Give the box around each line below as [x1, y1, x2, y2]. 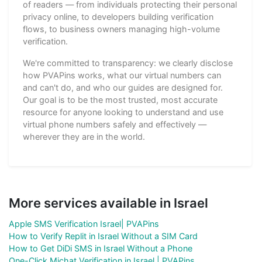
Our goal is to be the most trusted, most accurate [23, 94, 218, 105]
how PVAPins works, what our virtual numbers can [23, 70, 221, 80]
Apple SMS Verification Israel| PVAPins [9, 218, 159, 229]
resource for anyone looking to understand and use [23, 106, 223, 117]
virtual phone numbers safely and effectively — [23, 119, 206, 129]
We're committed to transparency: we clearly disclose [23, 57, 233, 68]
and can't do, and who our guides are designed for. [23, 82, 223, 92]
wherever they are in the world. [23, 131, 145, 142]
